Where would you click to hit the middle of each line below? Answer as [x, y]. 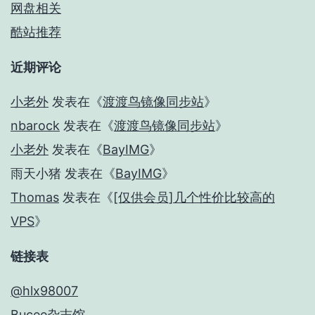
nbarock [35, 126]
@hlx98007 [44, 291]
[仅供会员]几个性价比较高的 [194, 198]
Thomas [35, 198]
